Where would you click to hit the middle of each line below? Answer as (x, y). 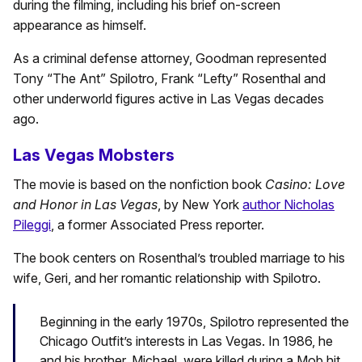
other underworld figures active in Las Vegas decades (168, 99)
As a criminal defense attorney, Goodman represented (170, 58)
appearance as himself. (80, 25)
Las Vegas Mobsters (94, 155)
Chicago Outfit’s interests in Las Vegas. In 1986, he (186, 341)
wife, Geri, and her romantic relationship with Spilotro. (167, 278)
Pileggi (32, 225)
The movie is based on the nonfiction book (139, 184)
